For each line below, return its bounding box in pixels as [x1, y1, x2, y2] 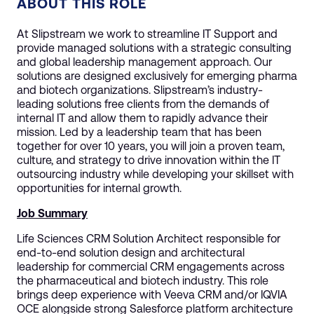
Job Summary [17, 206, 88, 220]
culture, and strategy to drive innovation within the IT [17, 153, 280, 167]
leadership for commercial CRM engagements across [17, 259, 285, 273]
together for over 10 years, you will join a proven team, [17, 139, 285, 153]
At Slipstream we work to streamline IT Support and [17, 27, 278, 41]
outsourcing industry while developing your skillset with [17, 167, 294, 181]
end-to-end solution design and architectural [17, 245, 245, 259]
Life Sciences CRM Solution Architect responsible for [17, 231, 280, 245]
